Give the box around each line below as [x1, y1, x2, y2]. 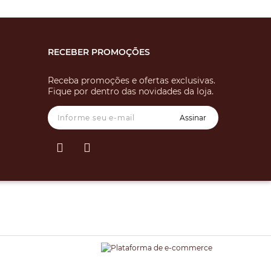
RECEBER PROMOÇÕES [47, 47, 150, 57]
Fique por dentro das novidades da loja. [47, 86, 214, 97]
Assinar [180, 113, 206, 122]
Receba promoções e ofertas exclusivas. [47, 75, 215, 86]
